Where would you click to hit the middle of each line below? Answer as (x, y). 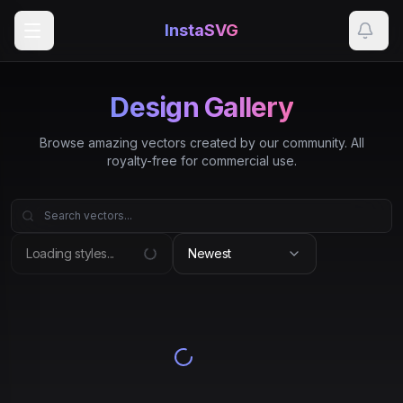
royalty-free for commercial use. (201, 161)
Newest (210, 253)
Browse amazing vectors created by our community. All (201, 143)
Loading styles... (71, 253)
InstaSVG (201, 30)
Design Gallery (201, 107)
